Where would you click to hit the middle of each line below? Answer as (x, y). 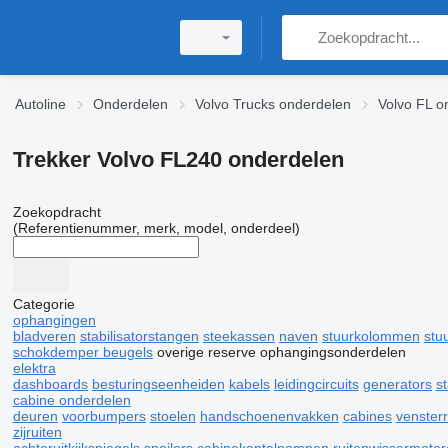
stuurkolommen (370, 336)
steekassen (238, 336)
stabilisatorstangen (139, 336)
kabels (249, 384)
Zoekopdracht (56, 212)
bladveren (44, 336)
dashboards (50, 384)
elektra (34, 368)
